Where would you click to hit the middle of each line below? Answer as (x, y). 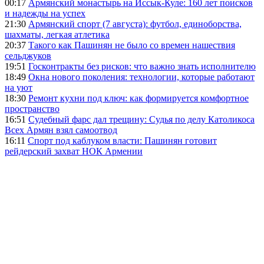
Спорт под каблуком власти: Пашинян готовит (122, 140)
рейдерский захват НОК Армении (74, 151)
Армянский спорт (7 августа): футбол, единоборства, (135, 24)
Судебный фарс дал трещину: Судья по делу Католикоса (141, 119)
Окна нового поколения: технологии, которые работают (141, 77)
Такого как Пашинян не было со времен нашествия (132, 45)
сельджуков (28, 55)
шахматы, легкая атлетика (57, 34)
